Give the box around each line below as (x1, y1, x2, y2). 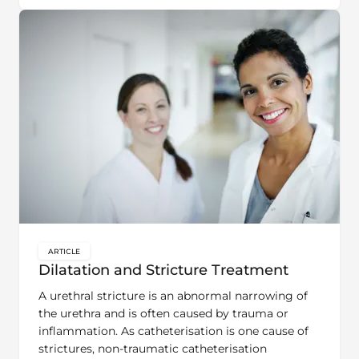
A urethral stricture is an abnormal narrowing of (38, 288, 308, 303)
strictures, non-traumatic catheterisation (38, 341, 267, 356)
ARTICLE (48, 247, 80, 256)
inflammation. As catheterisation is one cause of (38, 324, 309, 338)
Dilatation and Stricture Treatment (38, 261, 288, 279)
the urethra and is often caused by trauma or (38, 306, 288, 321)
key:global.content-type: (48, 252, 204, 268)
